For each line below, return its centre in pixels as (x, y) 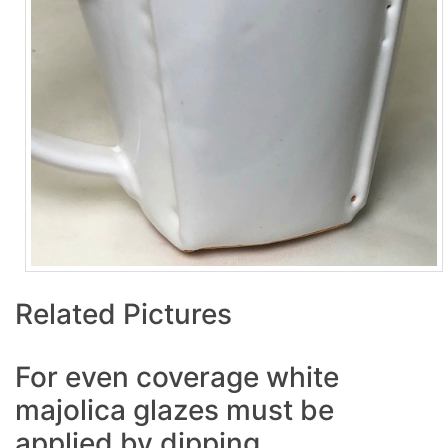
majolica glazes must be (174, 409)
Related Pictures (123, 313)
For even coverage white (177, 376)
